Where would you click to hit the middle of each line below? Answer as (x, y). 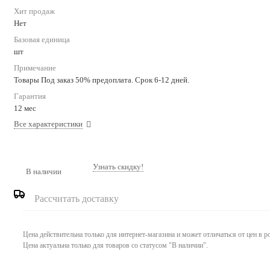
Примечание (35, 67)
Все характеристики (48, 124)
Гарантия (30, 96)
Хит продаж (34, 11)
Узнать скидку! (118, 167)
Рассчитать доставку (77, 198)
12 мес (25, 108)
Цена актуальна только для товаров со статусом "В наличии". (115, 245)
